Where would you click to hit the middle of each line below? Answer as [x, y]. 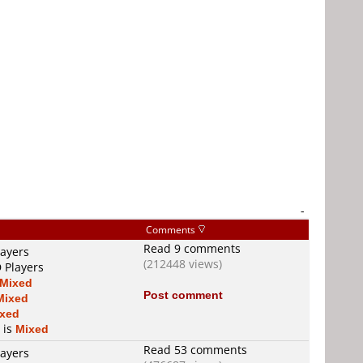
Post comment [183, 295]
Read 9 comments [192, 248]
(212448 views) [183, 264]
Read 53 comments [195, 350]
